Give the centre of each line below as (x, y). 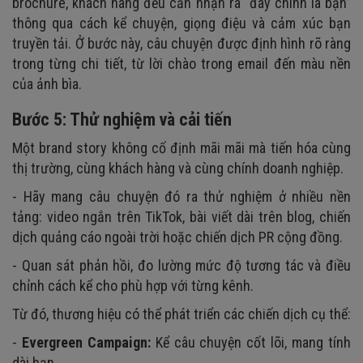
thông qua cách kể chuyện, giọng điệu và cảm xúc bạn (181, 23)
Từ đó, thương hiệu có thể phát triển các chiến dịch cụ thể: (181, 314)
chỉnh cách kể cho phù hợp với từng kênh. (133, 285)
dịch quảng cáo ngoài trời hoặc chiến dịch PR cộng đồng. (177, 237)
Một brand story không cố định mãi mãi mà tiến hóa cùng (181, 147)
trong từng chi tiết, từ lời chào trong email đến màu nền (181, 63)
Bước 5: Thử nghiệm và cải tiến (122, 119)
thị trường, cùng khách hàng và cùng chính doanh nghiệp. (179, 168)
